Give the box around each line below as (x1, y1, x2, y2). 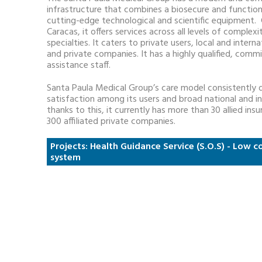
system (50, 150, 81, 166)
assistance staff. (47, 58, 111, 74)
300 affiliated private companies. (47, 114, 176, 130)
